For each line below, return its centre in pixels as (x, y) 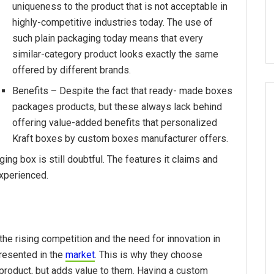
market (80, 255)
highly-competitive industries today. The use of (113, 23)
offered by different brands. (72, 70)
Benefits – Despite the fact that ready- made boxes (122, 91)
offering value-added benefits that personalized (115, 123)
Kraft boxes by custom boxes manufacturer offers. (120, 139)
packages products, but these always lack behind (117, 107)
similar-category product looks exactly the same (115, 54)
